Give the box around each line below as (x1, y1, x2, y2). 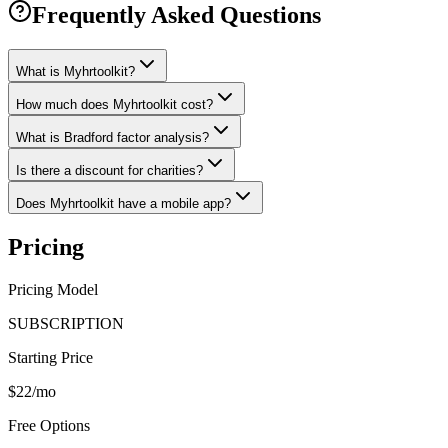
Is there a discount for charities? (16, 163, 203, 179)
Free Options (8, 417, 90, 435)
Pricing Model (8, 281, 98, 299)
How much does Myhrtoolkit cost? (16, 97, 213, 113)
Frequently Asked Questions (32, 2, 321, 29)
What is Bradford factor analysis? (16, 130, 209, 146)
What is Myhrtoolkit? (16, 64, 135, 80)
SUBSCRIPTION (8, 315, 124, 333)
